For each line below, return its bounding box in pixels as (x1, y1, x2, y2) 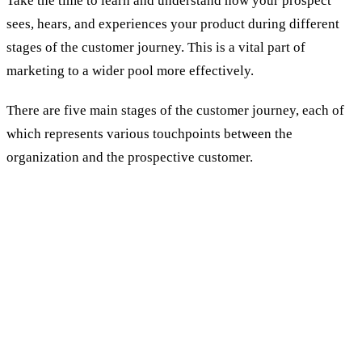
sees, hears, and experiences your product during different (6, 15, 339, 32)
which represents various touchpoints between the (6, 125, 293, 141)
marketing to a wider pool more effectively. (6, 62, 254, 78)
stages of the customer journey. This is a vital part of (6, 39, 305, 55)
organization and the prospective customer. (6, 149, 256, 165)
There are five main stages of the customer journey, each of (6, 102, 344, 118)
